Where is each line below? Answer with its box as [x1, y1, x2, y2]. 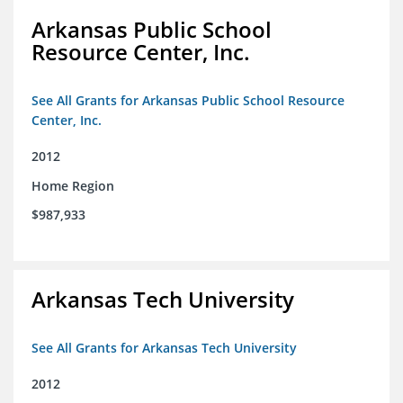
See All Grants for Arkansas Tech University [31, 339, 297, 357]
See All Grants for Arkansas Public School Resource [31, 92, 345, 110]
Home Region [31, 177, 114, 195]
